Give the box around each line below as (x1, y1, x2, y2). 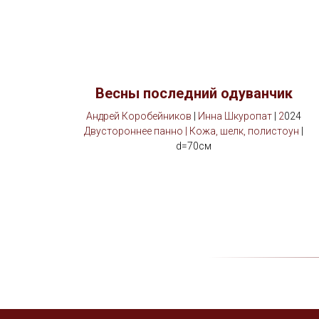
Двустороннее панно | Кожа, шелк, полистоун (84, 125, 299, 137)
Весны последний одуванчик (95, 85, 293, 102)
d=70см (176, 140, 211, 152)
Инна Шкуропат (198, 110, 272, 122)
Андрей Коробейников (86, 110, 192, 122)
